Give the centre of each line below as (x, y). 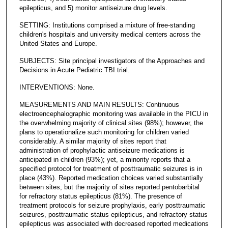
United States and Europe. (58, 43)
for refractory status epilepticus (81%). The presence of (101, 196)
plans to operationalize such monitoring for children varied (104, 132)
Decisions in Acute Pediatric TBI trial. (74, 70)
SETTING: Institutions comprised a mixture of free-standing (107, 25)
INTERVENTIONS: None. (57, 87)
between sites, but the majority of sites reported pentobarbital (109, 187)
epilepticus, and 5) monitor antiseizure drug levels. (93, 8)
